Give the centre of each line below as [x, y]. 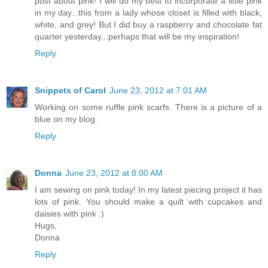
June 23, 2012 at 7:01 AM [158, 91]
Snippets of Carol [70, 91]
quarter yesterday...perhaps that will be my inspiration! [137, 37]
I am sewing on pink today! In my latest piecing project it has [148, 190]
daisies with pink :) [69, 214]
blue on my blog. [66, 119]
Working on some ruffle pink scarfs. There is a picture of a [148, 107]
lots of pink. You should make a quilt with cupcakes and [148, 202]
